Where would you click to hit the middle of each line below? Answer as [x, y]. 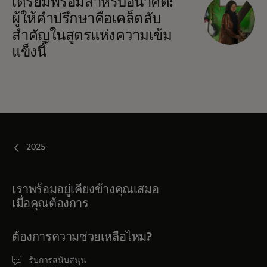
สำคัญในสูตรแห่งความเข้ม [92, 35]
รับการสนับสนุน [58, 260]
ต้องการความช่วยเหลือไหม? [82, 237]
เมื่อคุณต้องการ [50, 204]
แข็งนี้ [29, 52]
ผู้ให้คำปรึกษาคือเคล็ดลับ [86, 19]
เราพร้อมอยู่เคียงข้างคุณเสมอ [86, 189]
